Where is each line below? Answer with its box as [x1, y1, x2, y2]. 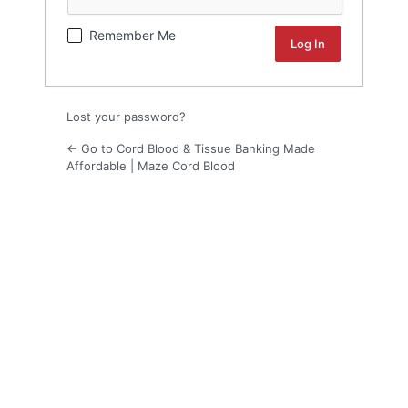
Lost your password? [66, 109, 186, 125]
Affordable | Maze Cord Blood [66, 158, 235, 174]
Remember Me [89, 27, 176, 44]
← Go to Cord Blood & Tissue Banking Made [66, 141, 315, 157]
